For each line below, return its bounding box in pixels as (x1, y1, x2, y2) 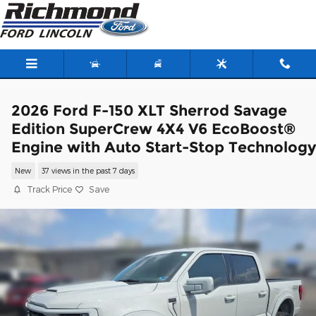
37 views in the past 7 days (41, 166, 135, 176)
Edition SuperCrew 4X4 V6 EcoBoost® (11, 120, 296, 138)
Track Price (27, 184, 72, 194)
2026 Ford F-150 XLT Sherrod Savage (11, 102, 287, 119)
